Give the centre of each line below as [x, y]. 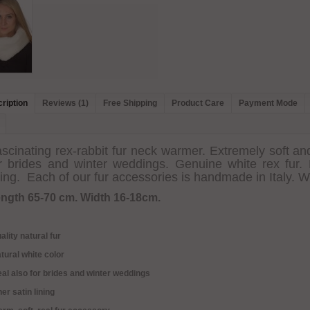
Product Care [198, 103]
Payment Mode [268, 103]
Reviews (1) [65, 103]
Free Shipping [130, 103]
